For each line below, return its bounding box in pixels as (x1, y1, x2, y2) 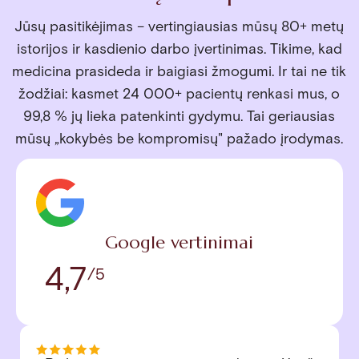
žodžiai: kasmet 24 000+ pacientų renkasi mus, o (18, 84, 341, 103)
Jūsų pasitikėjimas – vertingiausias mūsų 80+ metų (14, 17, 345, 36)
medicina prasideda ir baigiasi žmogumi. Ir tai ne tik (12, 62, 347, 81)
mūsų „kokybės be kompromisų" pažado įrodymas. (15, 129, 344, 148)
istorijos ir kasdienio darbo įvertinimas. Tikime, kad (16, 39, 342, 58)
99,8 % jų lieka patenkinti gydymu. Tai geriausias (23, 107, 336, 126)
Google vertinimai (105, 231, 254, 253)
